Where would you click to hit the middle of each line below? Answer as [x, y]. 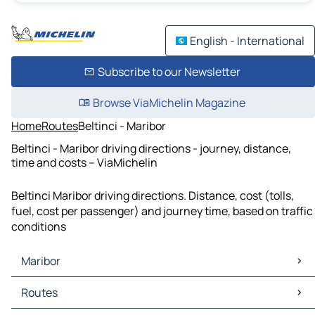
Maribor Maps [49, 285]
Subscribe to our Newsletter [169, 72]
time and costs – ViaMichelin [84, 162]
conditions [39, 227]
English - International [247, 41]
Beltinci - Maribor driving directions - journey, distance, [151, 148]
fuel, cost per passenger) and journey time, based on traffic [162, 211]
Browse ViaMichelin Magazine [169, 103]
